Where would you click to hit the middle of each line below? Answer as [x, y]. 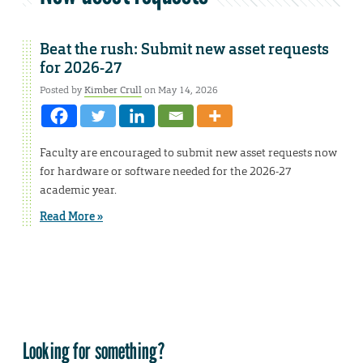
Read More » [71, 217]
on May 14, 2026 [180, 90]
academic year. [78, 190]
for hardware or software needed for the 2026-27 [166, 171]
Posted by [62, 90]
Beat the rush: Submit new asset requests [184, 50]
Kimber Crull [113, 90]
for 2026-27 [81, 68]
